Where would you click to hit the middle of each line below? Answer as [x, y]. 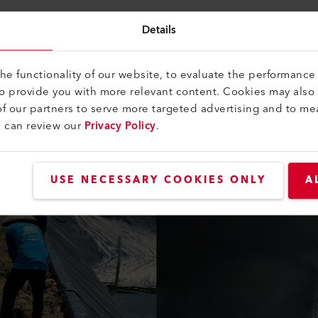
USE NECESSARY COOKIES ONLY [158, 180]
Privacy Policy [120, 126]
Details [159, 30]
